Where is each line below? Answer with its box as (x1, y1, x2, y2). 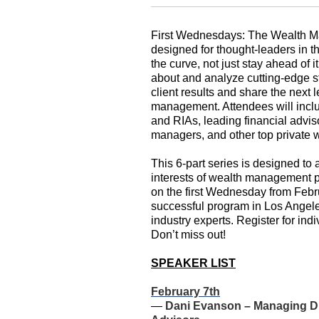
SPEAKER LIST (151, 257, 236, 269)
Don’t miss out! (151, 229, 226, 241)
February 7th (151, 286, 220, 298)
